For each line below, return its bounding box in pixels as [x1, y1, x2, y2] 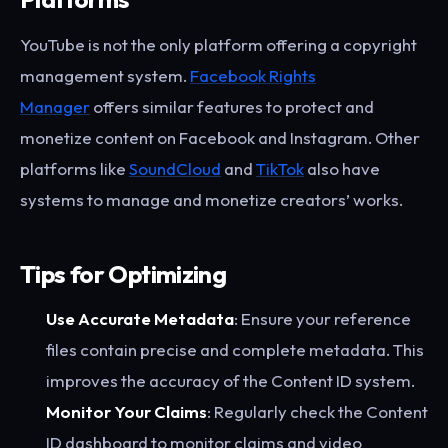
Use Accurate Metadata [45, 307, 234, 329]
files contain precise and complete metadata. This [45, 338, 424, 360]
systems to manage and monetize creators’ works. [20, 188, 403, 210]
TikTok [256, 157, 304, 179]
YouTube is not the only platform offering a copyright [20, 33, 417, 55]
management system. [20, 64, 190, 86]
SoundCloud [129, 157, 221, 179]
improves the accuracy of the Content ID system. [45, 369, 415, 391]
